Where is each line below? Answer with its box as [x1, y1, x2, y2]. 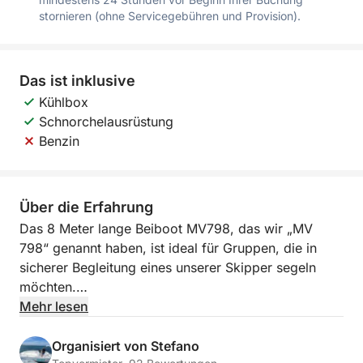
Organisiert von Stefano [52, 338, 199, 354]
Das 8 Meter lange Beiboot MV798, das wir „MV [19, 220, 313, 237]
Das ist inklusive [19, 72, 135, 89]
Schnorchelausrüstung [39, 113, 173, 130]
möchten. [19, 279, 76, 295]
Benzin [39, 133, 79, 149]
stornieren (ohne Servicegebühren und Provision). [39, 9, 301, 23]
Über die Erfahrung [19, 199, 153, 216]
